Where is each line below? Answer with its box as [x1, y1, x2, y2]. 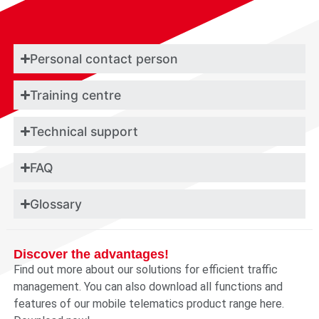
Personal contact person [30, 51, 179, 66]
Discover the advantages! [13, 247, 169, 261]
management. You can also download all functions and [13, 280, 283, 293]
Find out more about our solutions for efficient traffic [13, 263, 278, 276]
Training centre [30, 88, 122, 103]
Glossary [30, 197, 83, 211]
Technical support [30, 124, 139, 139]
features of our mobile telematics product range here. [13, 297, 284, 310]
